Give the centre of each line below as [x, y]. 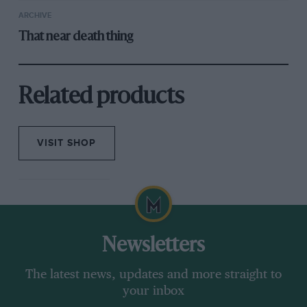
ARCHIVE [35, 15]
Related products [101, 98]
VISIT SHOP [67, 143]
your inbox [153, 292]
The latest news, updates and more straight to [153, 275]
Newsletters [153, 246]
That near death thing [75, 37]
